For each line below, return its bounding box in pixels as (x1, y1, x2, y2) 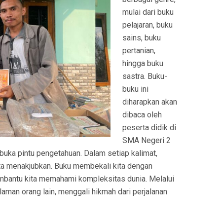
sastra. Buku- (122, 72, 167, 81)
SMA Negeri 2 (122, 136, 171, 146)
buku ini (122, 84, 148, 94)
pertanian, (122, 46, 155, 56)
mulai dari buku (122, 7, 174, 17)
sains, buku (122, 33, 161, 43)
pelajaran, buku (122, 20, 173, 30)
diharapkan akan (122, 97, 177, 107)
